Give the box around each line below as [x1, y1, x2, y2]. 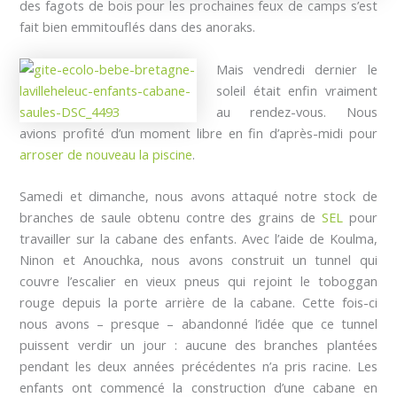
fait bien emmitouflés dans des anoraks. [19, 18, 256, 36]
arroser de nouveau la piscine [19, 144, 193, 163]
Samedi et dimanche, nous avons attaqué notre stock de [19, 186, 378, 205]
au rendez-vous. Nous [216, 102, 378, 121]
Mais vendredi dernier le [216, 59, 378, 78]
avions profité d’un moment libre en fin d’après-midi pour [19, 123, 378, 142]
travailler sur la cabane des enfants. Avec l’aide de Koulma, [19, 229, 378, 247]
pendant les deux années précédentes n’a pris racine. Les [19, 356, 378, 375]
